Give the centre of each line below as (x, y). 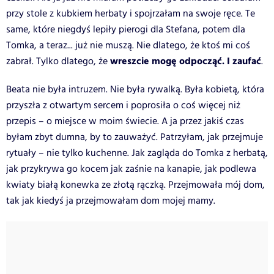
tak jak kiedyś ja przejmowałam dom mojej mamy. (111, 201)
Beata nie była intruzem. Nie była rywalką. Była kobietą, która (135, 89)
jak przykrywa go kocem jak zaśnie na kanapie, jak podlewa (131, 169)
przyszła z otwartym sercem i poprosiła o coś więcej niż (123, 105)
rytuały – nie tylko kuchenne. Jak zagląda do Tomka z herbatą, (137, 153)
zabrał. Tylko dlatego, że (58, 61)
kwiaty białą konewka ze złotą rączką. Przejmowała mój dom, (135, 185)
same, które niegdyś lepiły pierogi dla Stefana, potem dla (126, 29)
